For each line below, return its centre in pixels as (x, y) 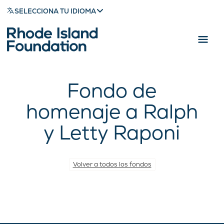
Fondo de (112, 90)
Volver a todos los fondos (112, 164)
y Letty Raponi (112, 132)
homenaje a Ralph (112, 111)
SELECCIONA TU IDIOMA (55, 11)
